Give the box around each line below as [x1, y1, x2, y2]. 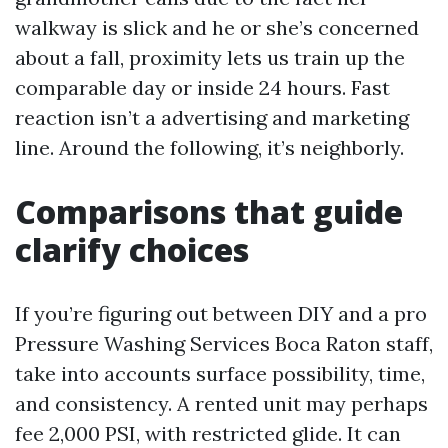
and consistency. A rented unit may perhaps [15, 391, 428, 416]
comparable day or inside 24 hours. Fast [15, 75, 390, 100]
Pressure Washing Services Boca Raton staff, [15, 331, 433, 356]
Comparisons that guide [15, 190, 403, 233]
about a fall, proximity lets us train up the [15, 45, 405, 70]
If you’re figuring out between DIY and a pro [15, 301, 427, 326]
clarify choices [15, 228, 249, 271]
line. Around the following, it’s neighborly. [15, 135, 404, 160]
